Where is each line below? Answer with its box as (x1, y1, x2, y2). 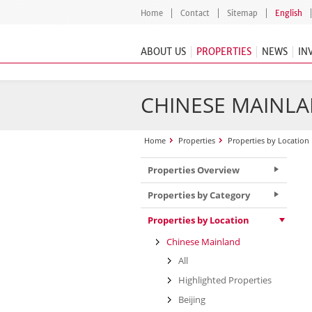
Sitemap (227, 8, 258, 18)
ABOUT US (141, 46, 186, 58)
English (275, 8, 302, 18)
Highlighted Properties (178, 274, 272, 286)
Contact (180, 8, 210, 18)
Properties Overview (148, 164, 240, 176)
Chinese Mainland (166, 235, 240, 248)
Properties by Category (148, 189, 250, 201)
